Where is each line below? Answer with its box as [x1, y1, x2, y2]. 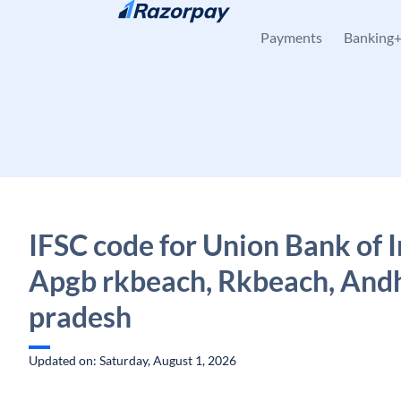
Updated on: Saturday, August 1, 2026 [29, 353, 236, 368]
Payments [260, 29, 322, 46]
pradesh [29, 299, 132, 334]
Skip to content [43, 15, 128, 30]
